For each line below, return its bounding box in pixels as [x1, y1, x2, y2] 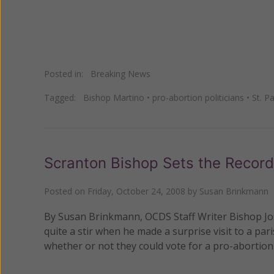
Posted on [44, 185, 87, 197]
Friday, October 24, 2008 [87, 185, 185, 197]
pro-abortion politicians [152, 91, 244, 103]
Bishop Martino [83, 91, 144, 103]
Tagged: [44, 91, 83, 103]
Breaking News [91, 67, 150, 80]
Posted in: [44, 67, 91, 80]
